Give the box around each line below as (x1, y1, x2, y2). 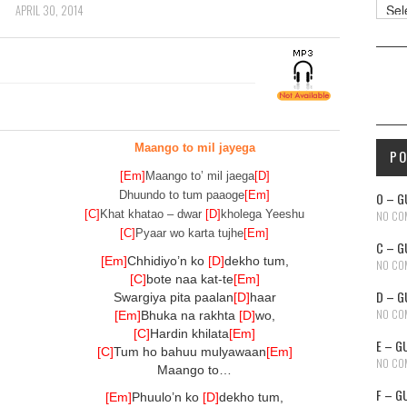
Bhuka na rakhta (140, 307, 239, 323)
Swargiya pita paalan (113, 289, 233, 304)
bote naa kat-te (145, 271, 233, 286)
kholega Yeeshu (221, 206, 304, 221)
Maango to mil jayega (134, 140, 255, 154)
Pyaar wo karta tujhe (135, 225, 243, 240)
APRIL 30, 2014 (15, 2, 84, 19)
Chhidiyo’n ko (126, 253, 208, 268)
